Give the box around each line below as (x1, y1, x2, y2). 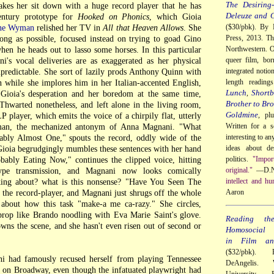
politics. (226, 154, 253, 163)
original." (226, 165, 253, 174)
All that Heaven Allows (103, 23, 183, 33)
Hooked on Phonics (77, 12, 150, 22)
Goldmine (226, 109, 258, 119)
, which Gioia (149, 12, 202, 22)
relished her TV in (34, 23, 103, 33)
